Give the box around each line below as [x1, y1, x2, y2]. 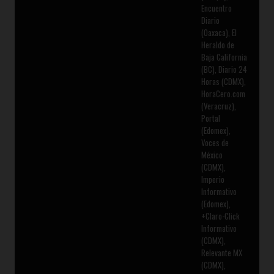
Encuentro [201, 2, 232, 15]
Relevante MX [201, 246, 242, 259]
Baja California [201, 51, 247, 64]
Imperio [201, 173, 224, 186]
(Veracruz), [201, 100, 236, 113]
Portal [201, 112, 220, 125]
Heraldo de [201, 39, 234, 51]
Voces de [201, 136, 229, 149]
